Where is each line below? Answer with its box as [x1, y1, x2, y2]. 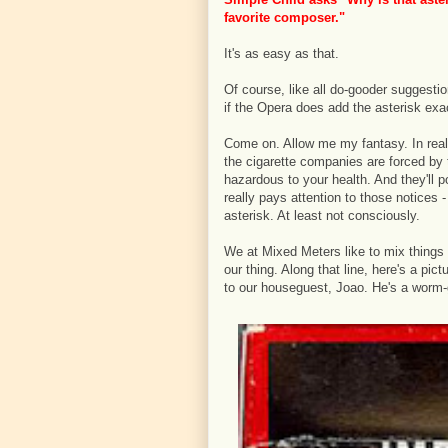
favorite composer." [224, 10, 345, 25]
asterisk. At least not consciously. [224, 208, 420, 223]
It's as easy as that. [224, 46, 339, 61]
